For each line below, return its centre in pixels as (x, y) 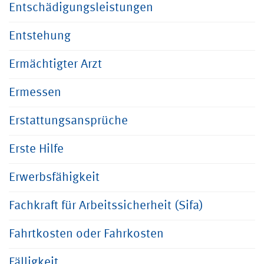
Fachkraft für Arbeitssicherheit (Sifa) (106, 206)
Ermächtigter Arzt (55, 65)
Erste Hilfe (36, 149)
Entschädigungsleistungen (81, 8)
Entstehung (40, 36)
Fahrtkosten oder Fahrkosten (86, 234)
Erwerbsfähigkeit (54, 178)
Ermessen (35, 93)
